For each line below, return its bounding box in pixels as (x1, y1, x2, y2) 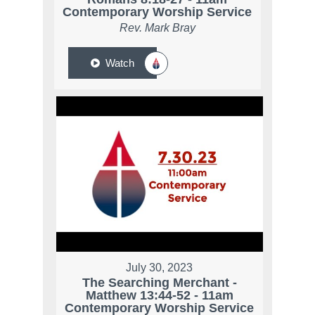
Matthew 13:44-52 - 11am (85, 288, 233, 302)
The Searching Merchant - (82, 275, 237, 290)
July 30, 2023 (126, 261, 193, 274)
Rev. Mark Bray (119, 22, 195, 34)
